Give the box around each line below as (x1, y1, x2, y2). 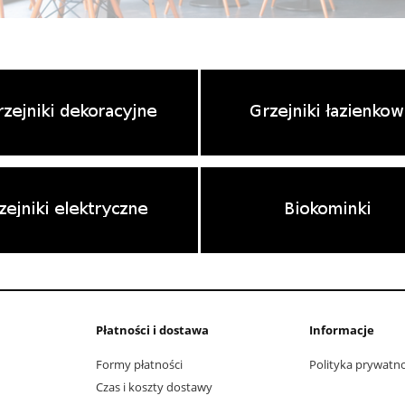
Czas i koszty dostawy (96, 379, 212, 396)
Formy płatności (96, 356, 183, 373)
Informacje (309, 321, 374, 338)
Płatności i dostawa (96, 321, 209, 338)
